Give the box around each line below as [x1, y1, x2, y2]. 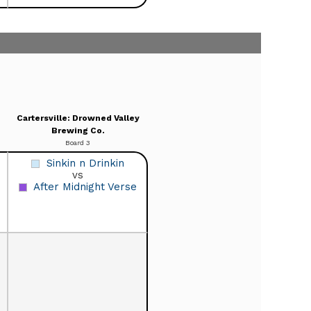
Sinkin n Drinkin [46, 156, 124, 169]
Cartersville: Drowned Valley [16, 112, 140, 123]
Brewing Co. [51, 125, 105, 135]
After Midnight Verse [33, 180, 137, 193]
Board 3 [65, 138, 90, 146]
